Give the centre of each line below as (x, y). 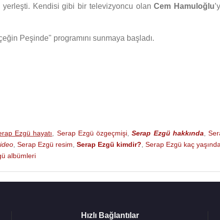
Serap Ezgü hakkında (168, 133)
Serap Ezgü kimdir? (109, 144)
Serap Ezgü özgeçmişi (92, 133)
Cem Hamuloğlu (184, 6)
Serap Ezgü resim (45, 144)
